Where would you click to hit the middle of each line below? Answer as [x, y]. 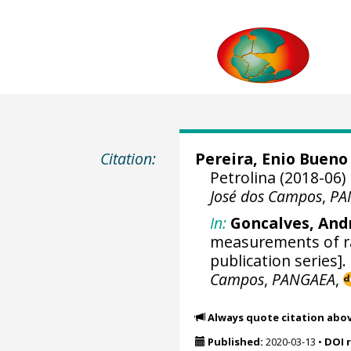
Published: [235, 342]
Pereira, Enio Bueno [271, 159]
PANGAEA [304, 279]
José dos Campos [266, 196]
